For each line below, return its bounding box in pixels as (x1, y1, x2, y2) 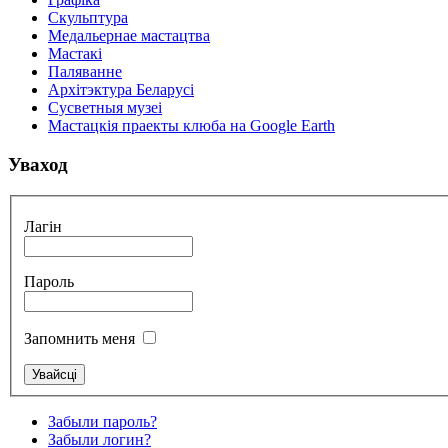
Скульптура (48, 9, 128, 27)
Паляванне (48, 63, 122, 81)
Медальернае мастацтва (48, 27, 210, 45)
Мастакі (48, 45, 102, 63)
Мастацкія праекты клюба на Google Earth (48, 117, 335, 135)
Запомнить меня (24, 330, 135, 348)
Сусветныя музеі (48, 99, 162, 117)
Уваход (8, 154, 68, 176)
